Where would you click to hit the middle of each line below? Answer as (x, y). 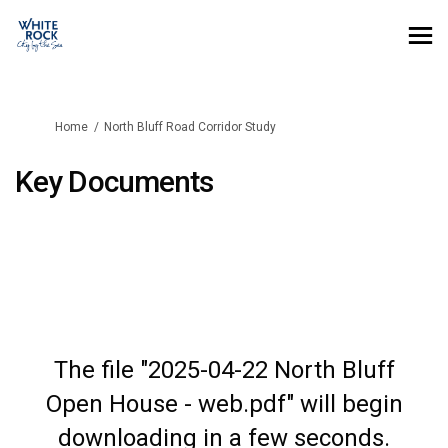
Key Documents (114, 181)
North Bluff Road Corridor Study (190, 127)
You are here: (50, 126)
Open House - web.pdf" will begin (224, 404)
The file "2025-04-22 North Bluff (224, 370)
